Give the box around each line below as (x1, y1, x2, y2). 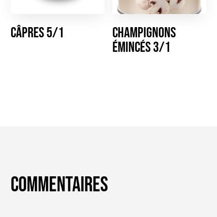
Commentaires (11, 172, 108, 198)
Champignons (112, 24, 176, 42)
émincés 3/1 (112, 39, 171, 57)
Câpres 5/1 (11, 24, 64, 42)
